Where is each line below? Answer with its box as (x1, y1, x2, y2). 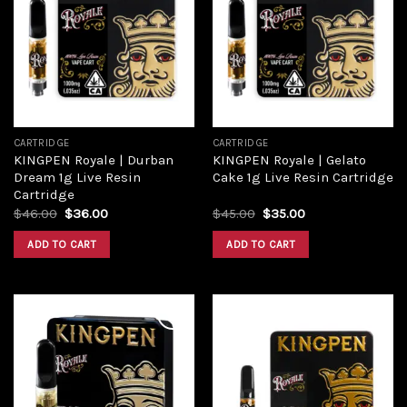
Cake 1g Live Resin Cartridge (212, 169, 393, 186)
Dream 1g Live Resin (13, 169, 141, 186)
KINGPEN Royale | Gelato (212, 152, 366, 169)
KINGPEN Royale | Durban (13, 152, 174, 169)
